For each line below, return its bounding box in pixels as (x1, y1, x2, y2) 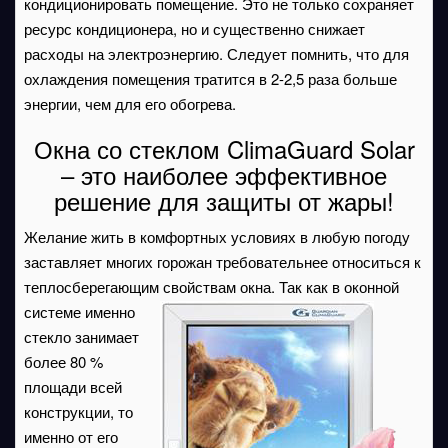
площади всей (24, 376, 122, 397)
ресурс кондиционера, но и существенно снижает (24, 18, 365, 39)
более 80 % (24, 351, 103, 372)
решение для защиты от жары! (54, 183, 394, 218)
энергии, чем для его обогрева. (24, 93, 236, 114)
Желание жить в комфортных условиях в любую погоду (24, 226, 410, 247)
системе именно (24, 301, 135, 322)
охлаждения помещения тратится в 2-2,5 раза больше (24, 68, 397, 89)
